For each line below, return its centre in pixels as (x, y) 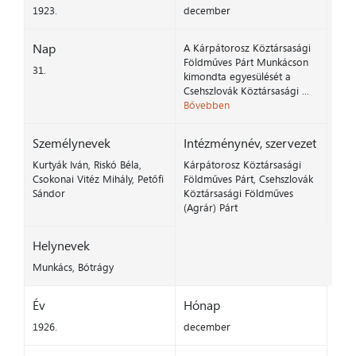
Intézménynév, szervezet (250, 143)
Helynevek (61, 246)
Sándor (49, 193)
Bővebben (206, 105)
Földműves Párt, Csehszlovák (248, 179)
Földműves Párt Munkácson (246, 62)
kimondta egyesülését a (237, 77)
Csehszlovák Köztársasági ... (246, 91)
